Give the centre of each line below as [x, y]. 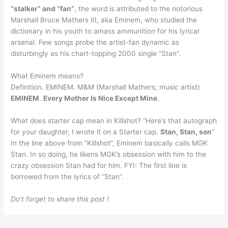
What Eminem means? [47, 76]
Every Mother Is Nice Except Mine [101, 98]
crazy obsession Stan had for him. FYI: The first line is [99, 165]
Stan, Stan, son [186, 132]
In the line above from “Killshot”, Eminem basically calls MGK [109, 143]
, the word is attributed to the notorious [139, 9]
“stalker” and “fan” [43, 9]
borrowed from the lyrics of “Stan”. [67, 176]
